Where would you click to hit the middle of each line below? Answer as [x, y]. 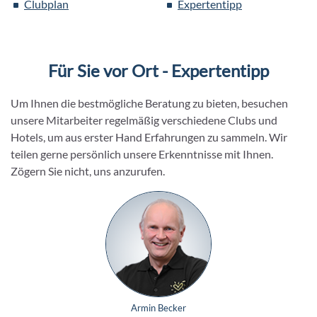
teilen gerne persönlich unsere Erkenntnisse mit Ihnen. [142, 154]
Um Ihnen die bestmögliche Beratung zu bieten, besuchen [149, 103]
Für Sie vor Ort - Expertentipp [158, 71]
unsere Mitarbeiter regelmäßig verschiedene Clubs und [144, 120]
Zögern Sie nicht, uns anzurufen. [88, 171]
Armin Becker [158, 308]
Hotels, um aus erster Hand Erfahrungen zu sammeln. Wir [149, 137]
